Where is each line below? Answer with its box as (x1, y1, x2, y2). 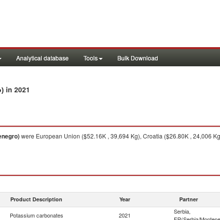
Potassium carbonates (9, 211, 63, 219)
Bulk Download (117, 54, 158, 62)
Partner (179, 195, 198, 203)
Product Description (10, 195, 62, 203)
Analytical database (16, 54, 69, 62)
